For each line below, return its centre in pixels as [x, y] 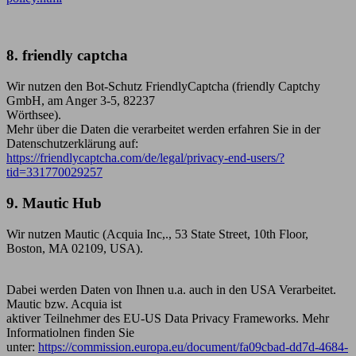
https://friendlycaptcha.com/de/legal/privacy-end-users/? [145, 158]
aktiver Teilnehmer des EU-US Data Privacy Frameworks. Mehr [168, 318]
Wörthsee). [34, 115]
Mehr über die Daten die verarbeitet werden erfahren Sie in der [163, 130]
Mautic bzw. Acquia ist [64, 304]
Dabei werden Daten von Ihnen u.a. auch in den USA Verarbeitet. [171, 289]
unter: [22, 346]
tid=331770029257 [54, 172]
